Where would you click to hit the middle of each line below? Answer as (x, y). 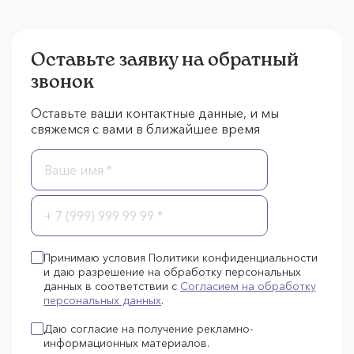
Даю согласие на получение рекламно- (148, 329)
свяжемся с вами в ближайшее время (145, 129)
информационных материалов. (126, 343)
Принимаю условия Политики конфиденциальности (181, 258)
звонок (62, 81)
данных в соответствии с (112, 286)
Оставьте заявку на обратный (165, 59)
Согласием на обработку (248, 286)
